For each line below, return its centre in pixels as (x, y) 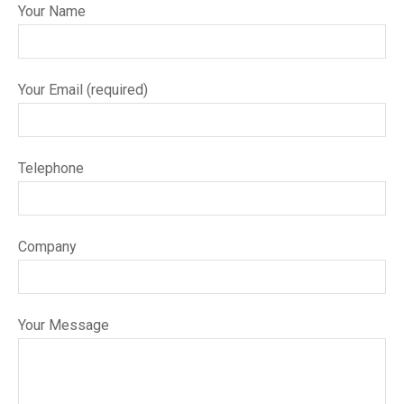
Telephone (51, 169)
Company (47, 247)
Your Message (64, 326)
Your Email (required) (83, 90)
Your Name (52, 12)
